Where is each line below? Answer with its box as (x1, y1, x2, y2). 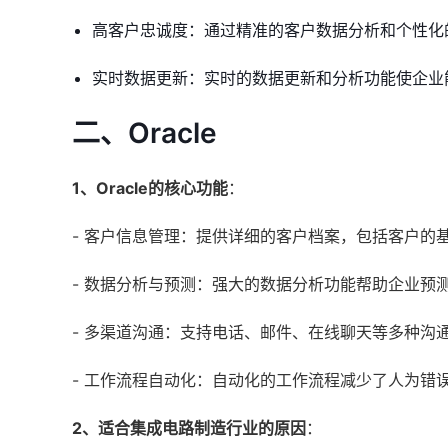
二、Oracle (72, 116, 217, 150)
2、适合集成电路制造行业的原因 (72, 418, 306, 438)
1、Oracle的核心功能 (72, 178, 228, 198)
